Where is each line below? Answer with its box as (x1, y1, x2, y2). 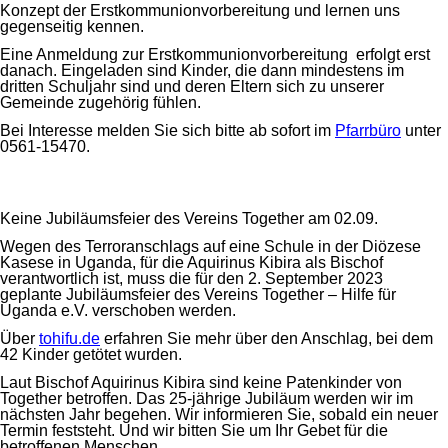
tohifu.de (39, 330, 100, 348)
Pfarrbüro (335, 122, 401, 140)
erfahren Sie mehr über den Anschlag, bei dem (100, 330, 433, 348)
